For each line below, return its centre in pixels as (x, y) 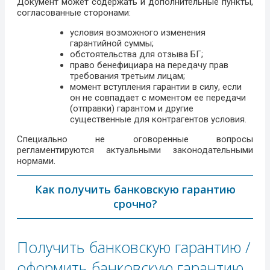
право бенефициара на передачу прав (149, 65)
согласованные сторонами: (74, 13)
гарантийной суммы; (112, 44)
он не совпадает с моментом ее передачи (158, 98)
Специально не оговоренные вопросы (135, 140)
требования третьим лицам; (127, 76)
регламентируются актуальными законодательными (135, 150)
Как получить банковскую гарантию (135, 190)
